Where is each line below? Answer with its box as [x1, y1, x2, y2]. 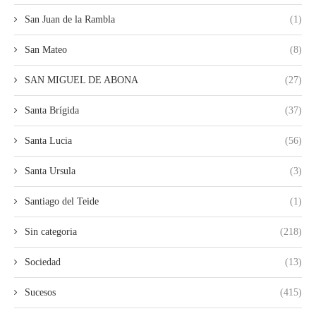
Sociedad [25, 256, 61, 267]
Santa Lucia [25, 135, 72, 146]
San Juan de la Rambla [25, 13, 115, 25]
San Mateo [25, 44, 67, 55]
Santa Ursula [25, 165, 75, 176]
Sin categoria [25, 226, 77, 237]
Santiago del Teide [25, 195, 99, 207]
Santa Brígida [25, 104, 79, 116]
